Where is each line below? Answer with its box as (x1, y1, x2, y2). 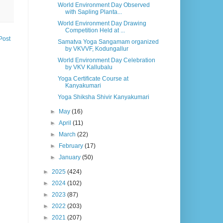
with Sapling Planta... (65, 8, 122, 16)
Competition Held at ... (65, 27, 125, 34)
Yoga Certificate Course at (57, 75, 128, 83)
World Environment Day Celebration (57, 57, 155, 64)
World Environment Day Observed (57, 1, 150, 9)
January (59, 154, 83, 161)
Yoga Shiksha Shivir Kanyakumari (57, 94, 149, 101)
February (59, 142, 85, 150)
